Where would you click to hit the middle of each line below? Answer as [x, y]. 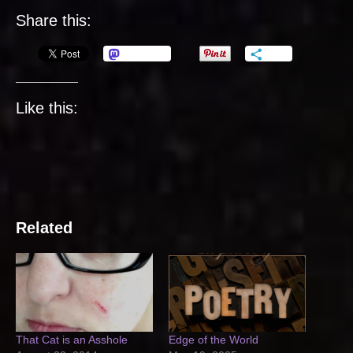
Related [44, 228]
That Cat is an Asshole [72, 339]
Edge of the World [214, 339]
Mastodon [145, 54]
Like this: [47, 108]
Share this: [54, 21]
